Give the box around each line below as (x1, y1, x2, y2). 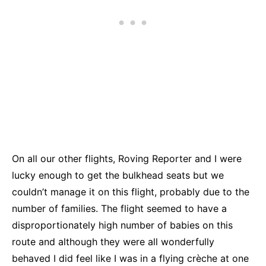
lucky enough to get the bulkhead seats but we (12, 169, 224, 182)
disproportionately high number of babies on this (12, 219, 233, 232)
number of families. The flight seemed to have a (12, 202, 227, 215)
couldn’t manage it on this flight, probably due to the (12, 186, 249, 198)
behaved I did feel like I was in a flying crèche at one (12, 252, 249, 265)
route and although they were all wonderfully (12, 236, 214, 248)
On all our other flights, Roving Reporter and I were (12, 153, 242, 165)
